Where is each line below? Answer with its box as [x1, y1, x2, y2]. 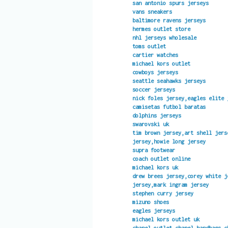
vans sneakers [132, 8, 172, 15]
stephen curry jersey [132, 189, 193, 196]
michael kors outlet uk [132, 215, 199, 222]
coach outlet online [132, 155, 190, 162]
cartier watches [132, 51, 178, 58]
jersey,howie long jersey [132, 137, 206, 145]
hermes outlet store [132, 25, 190, 32]
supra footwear [132, 146, 175, 153]
